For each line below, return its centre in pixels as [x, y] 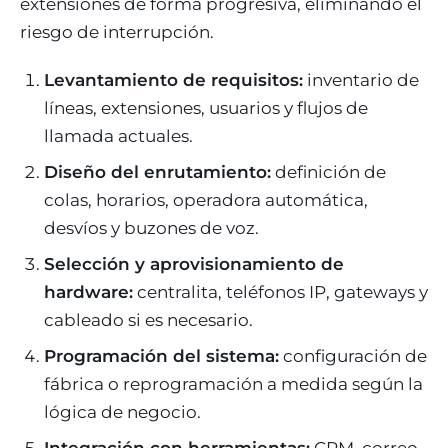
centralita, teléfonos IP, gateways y [280, 291]
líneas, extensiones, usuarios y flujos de [206, 107]
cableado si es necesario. [148, 319]
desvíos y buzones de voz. [151, 227]
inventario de [361, 79]
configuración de [353, 355]
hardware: [88, 291]
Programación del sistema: [161, 355]
